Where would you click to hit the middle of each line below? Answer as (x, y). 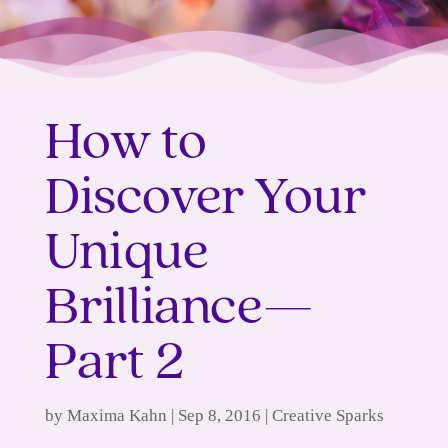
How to (125, 144)
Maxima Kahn (116, 415)
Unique (126, 254)
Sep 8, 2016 (219, 415)
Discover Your (205, 199)
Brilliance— (179, 309)
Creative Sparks (327, 415)
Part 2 (114, 364)
